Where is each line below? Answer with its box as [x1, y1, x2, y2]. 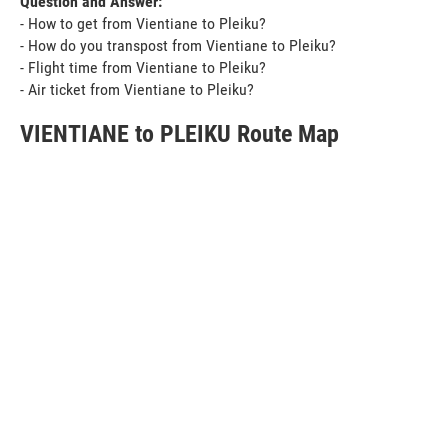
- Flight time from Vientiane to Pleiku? [20, 57, 266, 77]
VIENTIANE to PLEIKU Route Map [20, 119, 339, 148]
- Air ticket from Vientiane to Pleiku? [20, 79, 254, 99]
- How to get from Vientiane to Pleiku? [20, 13, 266, 33]
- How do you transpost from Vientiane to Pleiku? [20, 35, 336, 55]
